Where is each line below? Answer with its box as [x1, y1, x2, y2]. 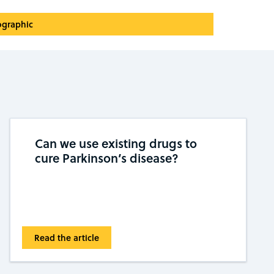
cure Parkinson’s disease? [34, 149, 179, 166]
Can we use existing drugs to [34, 134, 197, 152]
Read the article [34, 231, 100, 244]
